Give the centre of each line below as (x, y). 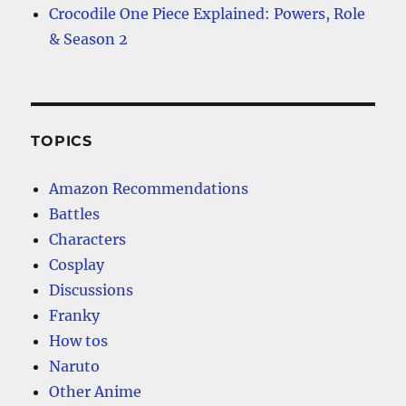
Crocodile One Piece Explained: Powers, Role (208, 13)
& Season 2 (89, 39)
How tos (79, 340)
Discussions (92, 290)
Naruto (75, 366)
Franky (75, 315)
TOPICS (62, 140)
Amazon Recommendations (149, 188)
